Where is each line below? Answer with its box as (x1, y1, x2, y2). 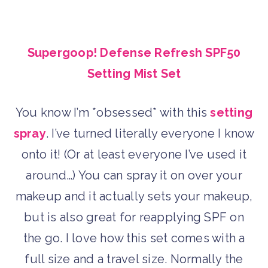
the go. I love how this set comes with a (23, 230, 245, 245)
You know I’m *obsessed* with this (15, 105, 211, 120)
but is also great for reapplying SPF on (24, 209, 244, 224)
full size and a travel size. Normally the (25, 251, 243, 266)
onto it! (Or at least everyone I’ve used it (21, 147, 247, 162)
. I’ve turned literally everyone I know (45, 126, 255, 141)
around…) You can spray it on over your (26, 167, 242, 182)
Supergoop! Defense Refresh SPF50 (27, 45, 241, 60)
